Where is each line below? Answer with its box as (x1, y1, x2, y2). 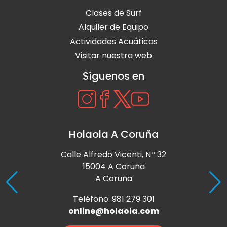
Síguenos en (83, 68, 144, 83)
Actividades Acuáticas (69, 35, 158, 47)
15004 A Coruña (82, 160, 145, 172)
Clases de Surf (85, 7, 142, 19)
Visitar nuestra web (75, 49, 152, 61)
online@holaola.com (68, 205, 159, 217)
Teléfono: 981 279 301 (72, 193, 155, 205)
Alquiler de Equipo (79, 21, 148, 33)
